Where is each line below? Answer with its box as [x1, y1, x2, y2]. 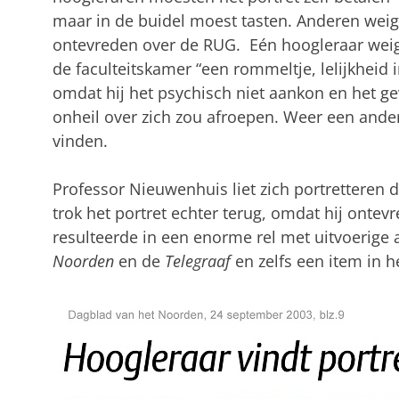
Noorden [52, 249, 114, 272]
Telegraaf [164, 249, 231, 272]
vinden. [52, 129, 108, 151]
